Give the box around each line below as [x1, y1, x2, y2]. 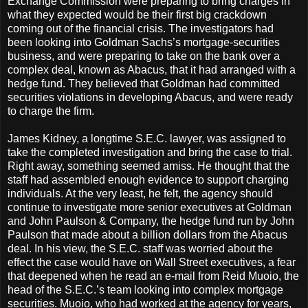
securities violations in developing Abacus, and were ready [8, 91, 293, 104]
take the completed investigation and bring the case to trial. [8, 146, 292, 159]
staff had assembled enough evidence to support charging [8, 174, 289, 186]
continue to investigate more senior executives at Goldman [8, 201, 291, 214]
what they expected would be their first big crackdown [8, 9, 267, 21]
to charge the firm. [8, 105, 94, 118]
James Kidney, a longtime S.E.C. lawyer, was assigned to [8, 133, 286, 145]
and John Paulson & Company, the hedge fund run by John [8, 215, 294, 228]
